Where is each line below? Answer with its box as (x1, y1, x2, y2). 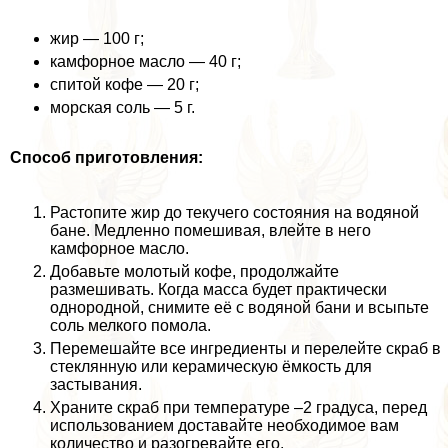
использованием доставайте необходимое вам (50, 416, 399, 434)
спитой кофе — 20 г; (50, 75, 199, 93)
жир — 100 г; (50, 29, 144, 47)
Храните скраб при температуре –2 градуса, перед (50, 398, 427, 416)
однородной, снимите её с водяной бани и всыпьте (50, 298, 429, 316)
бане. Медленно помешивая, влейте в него (50, 221, 371, 239)
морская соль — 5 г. (50, 98, 195, 116)
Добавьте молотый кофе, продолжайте (50, 262, 339, 280)
